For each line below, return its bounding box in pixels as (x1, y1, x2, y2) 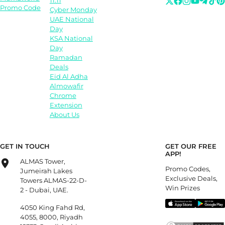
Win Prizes (165, 183, 200, 192)
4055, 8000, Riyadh (20, 212, 83, 221)
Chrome (49, 91, 76, 100)
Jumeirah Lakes (20, 166, 72, 175)
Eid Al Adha (49, 72, 88, 81)
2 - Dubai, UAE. (20, 185, 68, 194)
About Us (49, 110, 79, 119)
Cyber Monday (49, 6, 97, 14)
